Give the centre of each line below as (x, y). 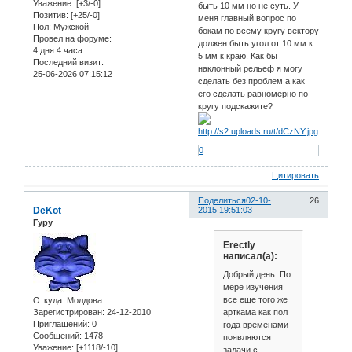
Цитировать (295, 176)
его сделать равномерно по (253, 94)
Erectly (239, 246)
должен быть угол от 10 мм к (256, 44)
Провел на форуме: (72, 39)
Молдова (83, 300)
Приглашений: (61, 323)
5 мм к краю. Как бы (238, 56)
